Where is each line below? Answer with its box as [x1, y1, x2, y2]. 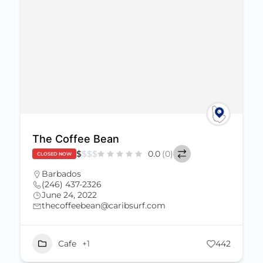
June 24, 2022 [42, 190, 97, 200]
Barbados [42, 168, 81, 179]
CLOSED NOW [37, 151, 72, 157]
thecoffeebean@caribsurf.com [42, 200, 166, 211]
